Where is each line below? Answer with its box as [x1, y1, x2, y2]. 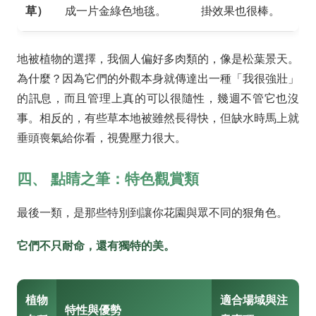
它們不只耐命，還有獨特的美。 [17, 239, 175, 252]
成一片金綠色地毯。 [65, 4, 166, 17]
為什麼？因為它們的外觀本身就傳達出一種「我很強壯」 [17, 72, 299, 85]
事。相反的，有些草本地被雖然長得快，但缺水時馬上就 [17, 111, 299, 124]
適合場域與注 [220, 293, 288, 306]
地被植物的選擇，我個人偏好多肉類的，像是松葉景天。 [17, 52, 299, 65]
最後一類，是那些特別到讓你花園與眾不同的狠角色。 [17, 206, 288, 219]
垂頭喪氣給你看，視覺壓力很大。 [17, 131, 186, 144]
